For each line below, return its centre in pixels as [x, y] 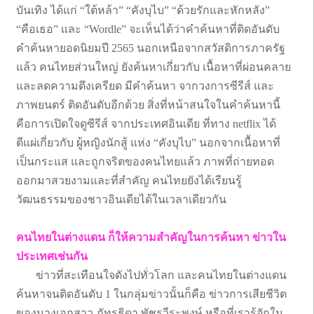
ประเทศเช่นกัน [52, 256]
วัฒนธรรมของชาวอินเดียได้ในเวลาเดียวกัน [121, 199]
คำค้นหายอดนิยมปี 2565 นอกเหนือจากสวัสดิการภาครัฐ [151, 48]
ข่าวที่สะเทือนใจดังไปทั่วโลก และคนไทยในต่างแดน [151, 275]
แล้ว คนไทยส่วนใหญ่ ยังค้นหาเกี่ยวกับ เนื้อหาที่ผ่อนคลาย [153, 67]
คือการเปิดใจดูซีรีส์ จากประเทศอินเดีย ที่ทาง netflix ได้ [146, 123]
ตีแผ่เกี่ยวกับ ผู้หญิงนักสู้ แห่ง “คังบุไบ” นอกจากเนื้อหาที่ [148, 142]
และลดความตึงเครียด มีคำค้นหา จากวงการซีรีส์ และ [145, 86]
